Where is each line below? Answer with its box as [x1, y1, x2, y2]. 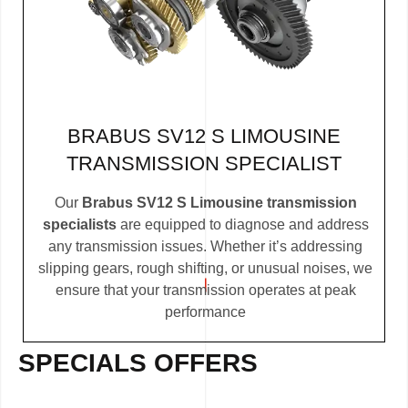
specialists [42, 217, 117, 233]
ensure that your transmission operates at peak [55, 282, 356, 299]
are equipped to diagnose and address [116, 217, 369, 233]
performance [165, 304, 246, 321]
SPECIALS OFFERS [18, 349, 258, 378]
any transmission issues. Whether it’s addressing [48, 239, 362, 255]
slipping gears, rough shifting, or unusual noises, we [38, 260, 372, 277]
